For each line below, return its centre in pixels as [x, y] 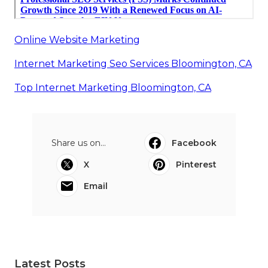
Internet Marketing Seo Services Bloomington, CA [133, 63]
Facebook [194, 143]
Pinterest [196, 164]
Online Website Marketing [77, 39]
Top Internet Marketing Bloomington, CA [113, 87]
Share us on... [79, 143]
